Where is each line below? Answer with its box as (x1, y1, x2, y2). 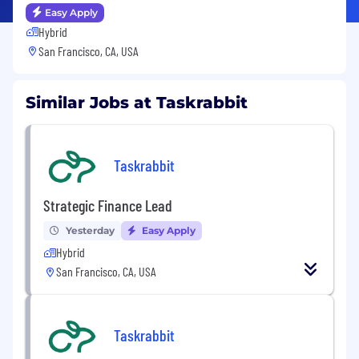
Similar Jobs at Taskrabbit (26, 92, 248, 112)
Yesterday (66, 224, 115, 236)
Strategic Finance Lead (43, 195, 172, 215)
